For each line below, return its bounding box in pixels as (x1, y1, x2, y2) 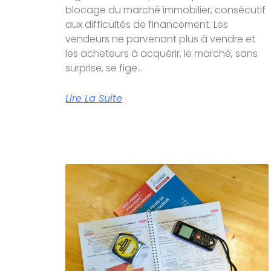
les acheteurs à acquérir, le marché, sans (65, 47, 258, 61)
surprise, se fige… (65, 61, 143, 76)
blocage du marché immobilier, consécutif (65, 3, 266, 18)
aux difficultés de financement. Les (65, 18, 228, 32)
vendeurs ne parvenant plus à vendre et (65, 32, 255, 47)
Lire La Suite (65, 91, 122, 106)
